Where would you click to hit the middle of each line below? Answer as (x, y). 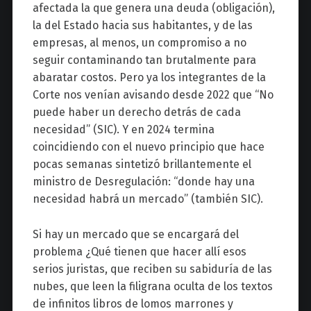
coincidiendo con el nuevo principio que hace (148, 146)
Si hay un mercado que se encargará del (135, 234)
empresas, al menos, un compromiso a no (139, 42)
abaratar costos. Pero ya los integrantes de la (149, 77)
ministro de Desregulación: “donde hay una (143, 181)
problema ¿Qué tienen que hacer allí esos (139, 251)
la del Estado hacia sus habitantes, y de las (142, 25)
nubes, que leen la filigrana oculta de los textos (152, 286)
